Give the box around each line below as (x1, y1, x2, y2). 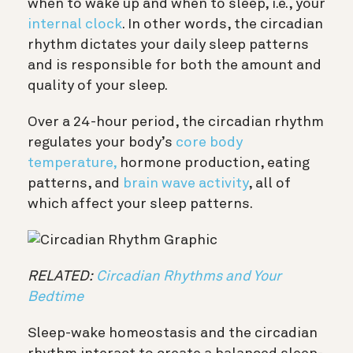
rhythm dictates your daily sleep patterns (28, 37, 309, 52)
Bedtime (28, 289, 84, 304)
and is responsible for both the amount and (28, 58, 321, 72)
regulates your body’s (28, 135, 176, 150)
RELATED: (28, 269, 93, 284)
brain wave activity (123, 176, 248, 191)
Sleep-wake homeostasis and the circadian (28, 325, 318, 340)
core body (176, 135, 243, 150)
